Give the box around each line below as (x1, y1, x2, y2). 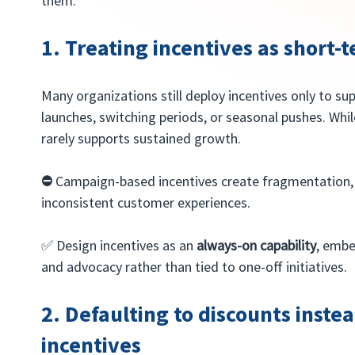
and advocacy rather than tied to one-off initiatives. (41, 257, 348, 276)
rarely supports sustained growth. (41, 128, 242, 147)
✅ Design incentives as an (41, 235, 197, 254)
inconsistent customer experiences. (41, 193, 251, 212)
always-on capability (197, 235, 317, 254)
